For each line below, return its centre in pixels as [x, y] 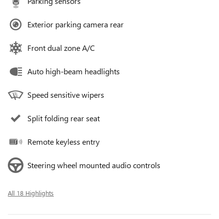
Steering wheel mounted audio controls [94, 165]
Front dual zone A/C [61, 48]
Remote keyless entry [64, 142]
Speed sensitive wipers [66, 95]
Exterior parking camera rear [76, 24]
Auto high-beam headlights [74, 71]
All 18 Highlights [31, 193]
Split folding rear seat [64, 118]
